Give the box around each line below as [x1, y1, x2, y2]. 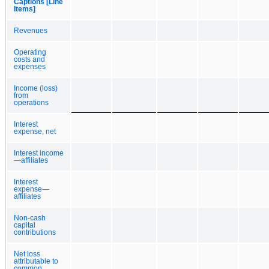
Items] [14, 5, 35, 13]
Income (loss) [14, 84, 58, 92]
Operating [14, 48, 46, 56]
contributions [14, 228, 56, 236]
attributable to [14, 257, 58, 265]
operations [14, 98, 49, 106]
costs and [14, 55, 45, 63]
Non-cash [14, 214, 46, 222]
